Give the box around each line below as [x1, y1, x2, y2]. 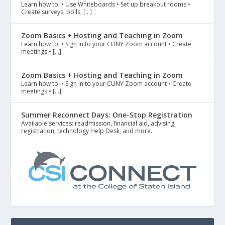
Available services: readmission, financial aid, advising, [21, 119, 176, 128]
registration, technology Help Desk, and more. [21, 126, 153, 135]
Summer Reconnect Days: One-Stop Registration [21, 109, 193, 120]
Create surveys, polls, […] [21, 7, 92, 16]
